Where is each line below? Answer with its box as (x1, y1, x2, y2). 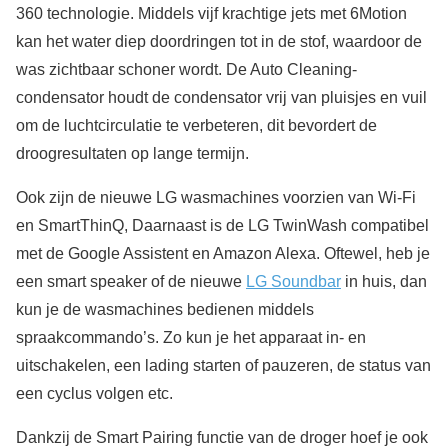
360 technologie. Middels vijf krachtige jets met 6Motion (16, 4, 407, 22)
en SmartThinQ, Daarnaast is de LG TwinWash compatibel (16, 216, 429, 234)
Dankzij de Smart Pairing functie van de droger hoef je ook (16, 428, 428, 446)
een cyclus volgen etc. (16, 384, 173, 402)
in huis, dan (341, 272, 427, 290)
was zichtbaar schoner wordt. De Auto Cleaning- (16, 60, 357, 78)
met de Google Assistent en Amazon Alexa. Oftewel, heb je (16, 244, 430, 262)
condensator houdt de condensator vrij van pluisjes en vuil (16, 88, 427, 106)
